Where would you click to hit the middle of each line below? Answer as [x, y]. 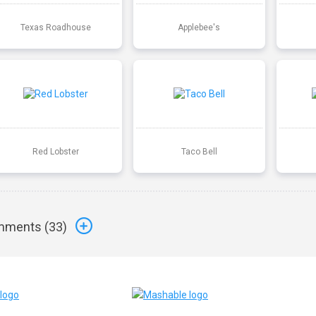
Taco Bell [199, 151]
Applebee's [199, 27]
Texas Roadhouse [55, 27]
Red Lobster [55, 151]
